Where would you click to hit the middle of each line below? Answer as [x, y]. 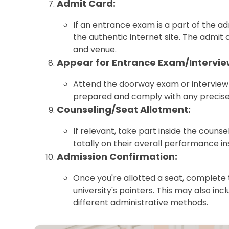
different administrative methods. [141, 203]
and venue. [95, 49]
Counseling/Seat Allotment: [124, 110]
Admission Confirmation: [117, 157]
